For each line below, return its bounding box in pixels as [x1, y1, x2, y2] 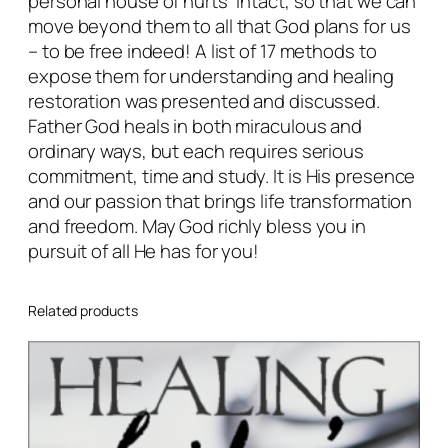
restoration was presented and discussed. [28, 88, 380, 115]
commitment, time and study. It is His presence [28, 163, 416, 190]
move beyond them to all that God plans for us [28, 13, 411, 40]
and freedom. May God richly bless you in [28, 213, 366, 240]
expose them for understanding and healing [28, 63, 394, 90]
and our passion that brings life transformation [28, 188, 413, 215]
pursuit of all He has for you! [28, 238, 259, 265]
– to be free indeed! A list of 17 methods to [28, 38, 377, 65]
